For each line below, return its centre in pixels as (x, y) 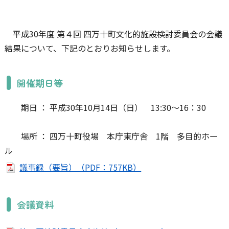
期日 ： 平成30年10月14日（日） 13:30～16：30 (105, 107)
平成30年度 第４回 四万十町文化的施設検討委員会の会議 (113, 34)
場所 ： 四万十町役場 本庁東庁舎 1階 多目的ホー (111, 136)
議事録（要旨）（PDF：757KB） (81, 167)
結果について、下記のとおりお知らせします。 (89, 48)
